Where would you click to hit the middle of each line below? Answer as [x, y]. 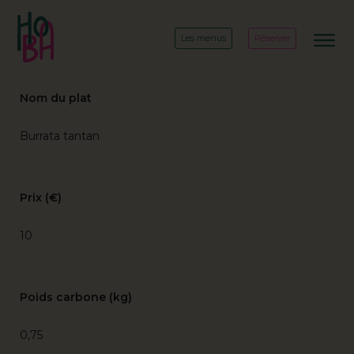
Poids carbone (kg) [76, 297]
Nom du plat [56, 98]
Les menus [203, 38]
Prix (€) [41, 198]
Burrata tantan [60, 136]
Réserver [272, 38]
